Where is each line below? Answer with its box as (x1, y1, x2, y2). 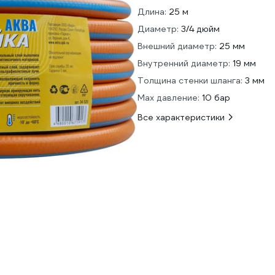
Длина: (137, 6, 166, 17)
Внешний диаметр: (137, 41, 217, 52)
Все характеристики (137, 112, 225, 123)
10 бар (202, 92, 230, 103)
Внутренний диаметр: (137, 58, 230, 69)
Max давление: (137, 92, 199, 103)
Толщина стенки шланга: (137, 75, 242, 86)
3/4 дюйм (181, 23, 220, 34)
